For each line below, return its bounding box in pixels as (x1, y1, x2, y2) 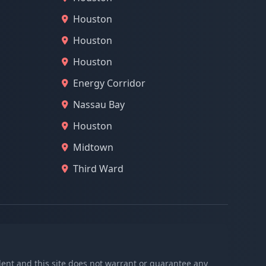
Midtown (73, 141, 113, 154)
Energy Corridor (73, 77, 145, 90)
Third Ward (73, 162, 123, 175)
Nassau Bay (73, 98, 125, 111)
